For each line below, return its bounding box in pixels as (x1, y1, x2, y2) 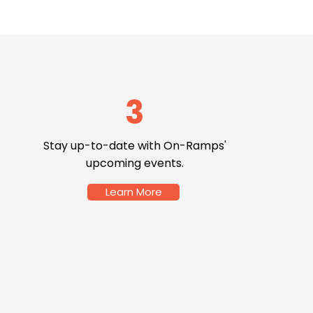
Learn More (105, 184, 162, 199)
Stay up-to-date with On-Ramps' (43, 138, 226, 154)
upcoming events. (85, 155, 184, 171)
